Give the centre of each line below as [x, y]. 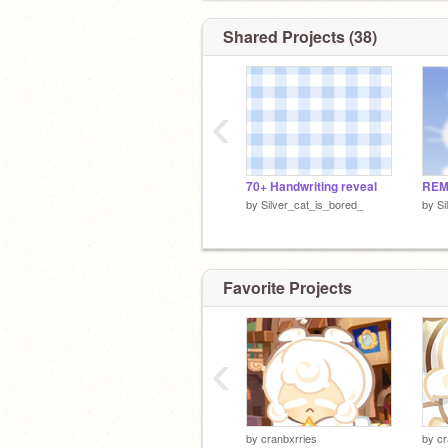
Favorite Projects [287, 287]
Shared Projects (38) [300, 36]
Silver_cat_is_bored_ [312, 204]
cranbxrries [289, 437]
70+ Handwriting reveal [311, 186]
